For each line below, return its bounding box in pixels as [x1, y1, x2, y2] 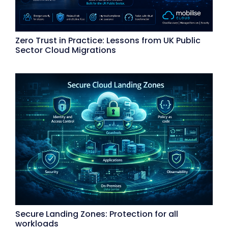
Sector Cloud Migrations [15, 44, 116, 56]
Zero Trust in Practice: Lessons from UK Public [15, 35, 201, 47]
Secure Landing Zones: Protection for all [15, 208, 178, 220]
